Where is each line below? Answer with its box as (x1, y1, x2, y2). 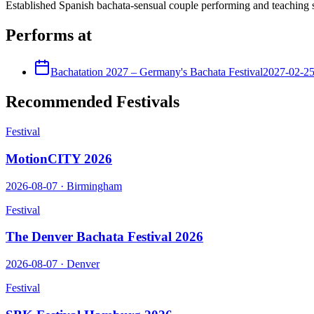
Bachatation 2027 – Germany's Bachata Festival (50, 66, 263, 78)
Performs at (6, 26, 92, 45)
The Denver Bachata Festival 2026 (6, 229, 203, 245)
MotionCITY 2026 (6, 151, 112, 166)
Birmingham (67, 179, 122, 192)
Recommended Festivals (6, 93, 179, 111)
